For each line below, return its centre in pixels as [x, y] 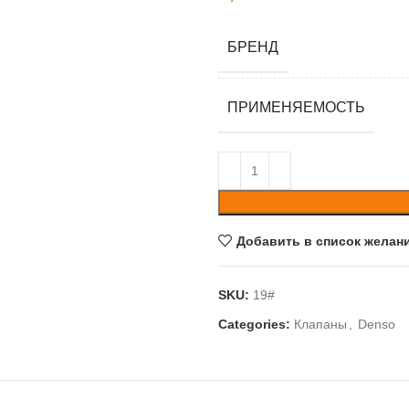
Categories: [254, 324]
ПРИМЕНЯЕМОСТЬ [296, 107]
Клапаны [320, 324]
